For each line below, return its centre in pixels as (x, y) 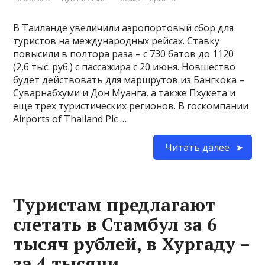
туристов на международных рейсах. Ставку (117, 41)
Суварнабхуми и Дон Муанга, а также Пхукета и (125, 93)
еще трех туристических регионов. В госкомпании (131, 106)
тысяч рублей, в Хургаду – (132, 243)
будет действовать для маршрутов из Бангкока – (129, 80)
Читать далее (197, 147)
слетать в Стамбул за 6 (115, 224)
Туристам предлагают (114, 204)
